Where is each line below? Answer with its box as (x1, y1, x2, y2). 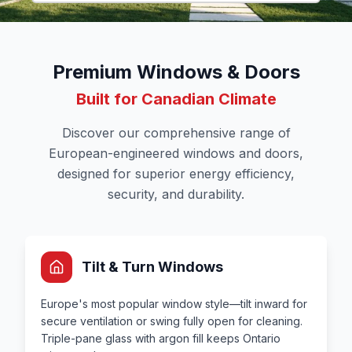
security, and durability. (108, 186, 244, 202)
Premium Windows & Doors (52, 60, 300, 83)
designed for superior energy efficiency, (57, 166, 295, 181)
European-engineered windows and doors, (49, 145, 303, 161)
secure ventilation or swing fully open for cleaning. (41, 314, 302, 328)
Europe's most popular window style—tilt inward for (41, 297, 307, 310)
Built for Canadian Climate (75, 90, 277, 108)
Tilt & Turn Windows (82, 258, 223, 275)
